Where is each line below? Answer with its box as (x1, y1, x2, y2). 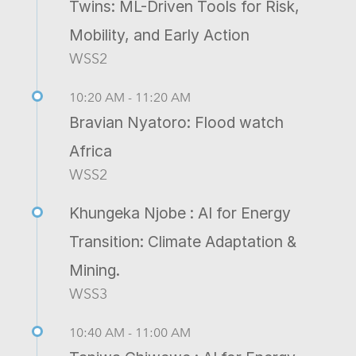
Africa (69, 141, 112, 161)
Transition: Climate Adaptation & (69, 231, 296, 251)
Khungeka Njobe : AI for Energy (69, 203, 291, 222)
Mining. (69, 260, 120, 280)
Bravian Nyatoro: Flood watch (69, 112, 284, 132)
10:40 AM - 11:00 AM (69, 324, 191, 340)
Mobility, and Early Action (69, 25, 250, 44)
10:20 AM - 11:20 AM (69, 89, 191, 105)
